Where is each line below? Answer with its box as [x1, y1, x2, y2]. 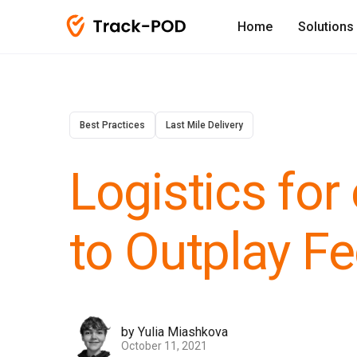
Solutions [297, 19, 354, 34]
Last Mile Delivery [166, 120, 243, 131]
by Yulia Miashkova [121, 324, 228, 339]
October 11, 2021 [121, 339, 207, 352]
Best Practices [80, 120, 145, 131]
